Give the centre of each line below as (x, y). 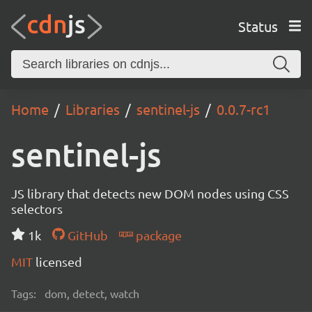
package (157, 235)
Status (258, 26)
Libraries (93, 109)
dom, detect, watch (92, 293)
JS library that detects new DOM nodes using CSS (150, 193)
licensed (59, 262)
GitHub (86, 235)
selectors (37, 209)
